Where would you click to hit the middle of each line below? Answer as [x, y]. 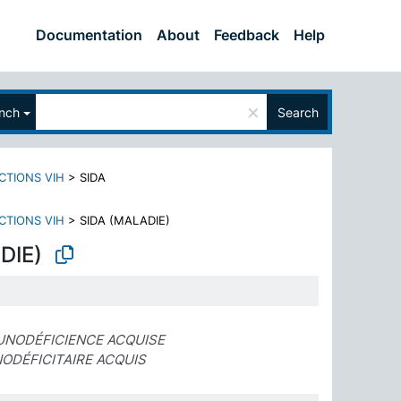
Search [298, 112]
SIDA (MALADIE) [125, 220]
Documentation [89, 34]
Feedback [247, 34]
